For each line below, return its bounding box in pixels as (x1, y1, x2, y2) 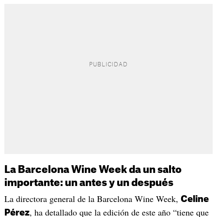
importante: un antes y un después (4, 178, 173, 188)
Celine (180, 194, 209, 203)
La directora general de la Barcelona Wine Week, (4, 192, 181, 204)
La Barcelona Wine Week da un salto (4, 165, 182, 175)
